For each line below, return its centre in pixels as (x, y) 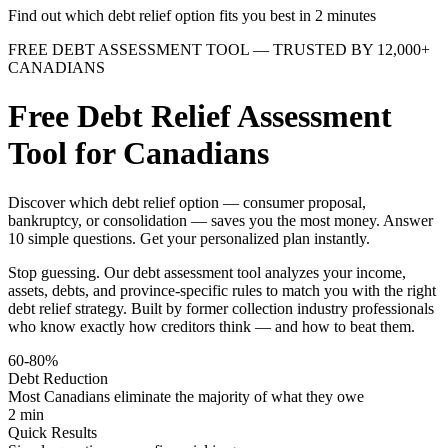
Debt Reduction (58, 378)
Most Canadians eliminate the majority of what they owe (186, 396)
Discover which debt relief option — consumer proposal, (187, 202)
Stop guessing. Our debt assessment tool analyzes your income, (207, 272)
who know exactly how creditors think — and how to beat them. (211, 326)
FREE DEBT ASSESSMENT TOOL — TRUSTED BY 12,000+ (219, 49)
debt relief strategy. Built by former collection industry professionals (221, 308)
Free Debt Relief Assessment (200, 116)
